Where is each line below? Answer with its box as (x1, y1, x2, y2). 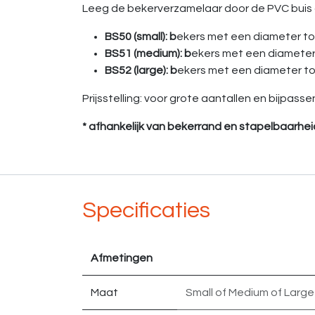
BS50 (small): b (105, 31, 176, 42)
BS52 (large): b (105, 65, 177, 76)
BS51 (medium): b (105, 48, 191, 59)
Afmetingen (91, 252, 153, 264)
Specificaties (82, 199, 210, 222)
